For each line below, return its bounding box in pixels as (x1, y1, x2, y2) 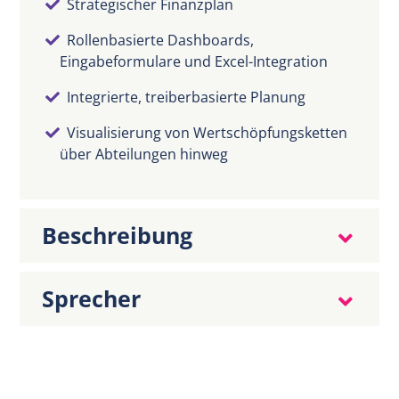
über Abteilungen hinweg (60, 144, 229, 165)
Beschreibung (42, 220, 193, 251)
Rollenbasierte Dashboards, (67, 30, 255, 51)
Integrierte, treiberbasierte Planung (67, 87, 306, 108)
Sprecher (42, 283, 142, 314)
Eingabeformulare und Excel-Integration (60, 52, 329, 72)
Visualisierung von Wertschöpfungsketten (67, 123, 348, 143)
